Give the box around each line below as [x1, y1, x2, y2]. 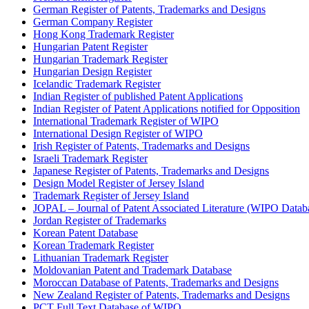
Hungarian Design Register [33, 65, 152, 77]
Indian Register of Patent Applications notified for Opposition [33, 102, 300, 114]
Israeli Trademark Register [33, 152, 148, 164]
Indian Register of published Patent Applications [33, 90, 243, 102]
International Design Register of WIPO [33, 127, 203, 139]
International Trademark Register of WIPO [33, 114, 219, 127]
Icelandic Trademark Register [33, 77, 161, 90]
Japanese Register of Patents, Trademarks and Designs [33, 164, 269, 177]
